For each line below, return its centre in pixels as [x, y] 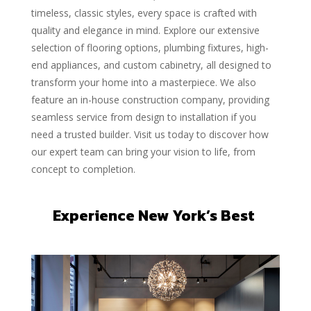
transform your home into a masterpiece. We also [143, 82]
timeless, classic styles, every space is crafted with [144, 12]
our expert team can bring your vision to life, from [143, 151]
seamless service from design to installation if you [143, 117]
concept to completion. [83, 169]
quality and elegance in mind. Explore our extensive [145, 30]
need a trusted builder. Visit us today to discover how [150, 134]
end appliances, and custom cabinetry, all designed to [151, 65]
